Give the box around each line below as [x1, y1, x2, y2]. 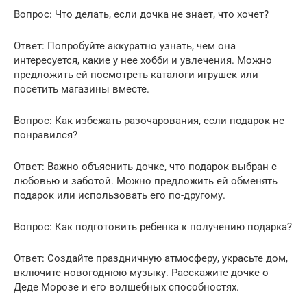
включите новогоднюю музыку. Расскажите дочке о [14, 266, 269, 279]
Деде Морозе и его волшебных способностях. [14, 280, 239, 293]
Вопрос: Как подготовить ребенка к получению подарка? [14, 220, 292, 233]
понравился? [14, 128, 77, 141]
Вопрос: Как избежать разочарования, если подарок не [14, 114, 284, 127]
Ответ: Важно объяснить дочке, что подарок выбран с [14, 160, 277, 173]
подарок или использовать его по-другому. [14, 188, 225, 201]
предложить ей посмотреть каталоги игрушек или [14, 68, 258, 81]
